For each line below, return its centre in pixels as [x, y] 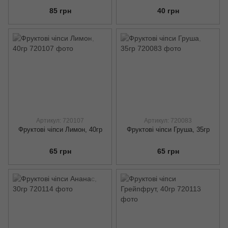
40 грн [168, 11]
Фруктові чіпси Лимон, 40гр [60, 129]
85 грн [60, 11]
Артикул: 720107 [60, 120]
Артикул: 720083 [168, 120]
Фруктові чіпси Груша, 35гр [168, 129]
